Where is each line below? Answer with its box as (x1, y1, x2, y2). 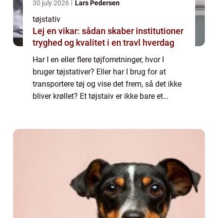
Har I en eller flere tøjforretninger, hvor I (33, 55, 164, 65)
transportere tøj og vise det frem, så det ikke (33, 79, 182, 89)
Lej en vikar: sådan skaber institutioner (33, 26, 183, 36)
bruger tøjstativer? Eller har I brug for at (33, 67, 166, 77)
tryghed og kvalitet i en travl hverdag (33, 37, 174, 48)
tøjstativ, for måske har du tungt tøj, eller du (33, 104, 181, 113)
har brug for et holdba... (33, 116, 113, 126)
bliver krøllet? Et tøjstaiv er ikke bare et (33, 91, 163, 101)
